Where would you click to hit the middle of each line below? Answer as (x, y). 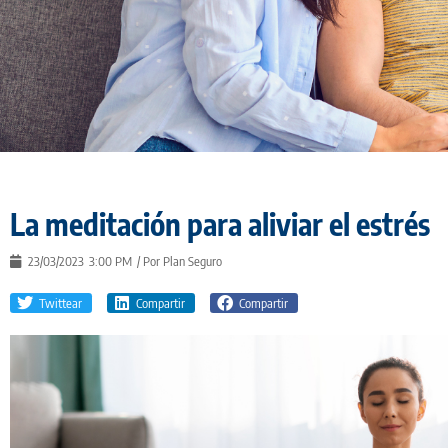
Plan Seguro (192, 261)
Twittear (61, 302)
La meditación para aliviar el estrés (220, 224)
